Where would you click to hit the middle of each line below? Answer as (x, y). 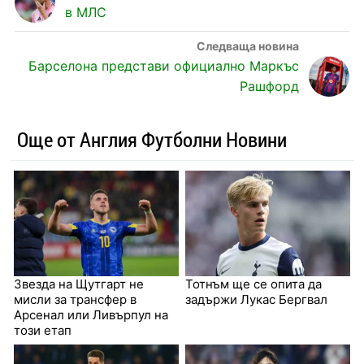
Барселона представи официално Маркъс (164, 66)
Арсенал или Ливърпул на (91, 315)
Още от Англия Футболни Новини (152, 140)
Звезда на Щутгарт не (78, 284)
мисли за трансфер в (75, 300)
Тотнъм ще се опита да (253, 284)
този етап (42, 331)
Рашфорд (270, 87)
